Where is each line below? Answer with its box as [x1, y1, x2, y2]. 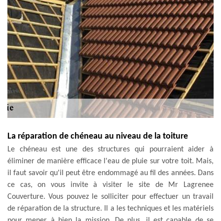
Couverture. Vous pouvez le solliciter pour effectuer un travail [7, 192, 214, 201]
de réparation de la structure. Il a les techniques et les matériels [7, 204, 214, 213]
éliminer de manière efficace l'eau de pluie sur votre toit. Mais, [7, 157, 214, 165]
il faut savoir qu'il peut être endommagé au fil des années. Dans [7, 169, 214, 177]
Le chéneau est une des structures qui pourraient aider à [7, 145, 214, 153]
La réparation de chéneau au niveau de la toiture [7, 131, 188, 141]
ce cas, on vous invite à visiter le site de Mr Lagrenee [7, 181, 214, 189]
